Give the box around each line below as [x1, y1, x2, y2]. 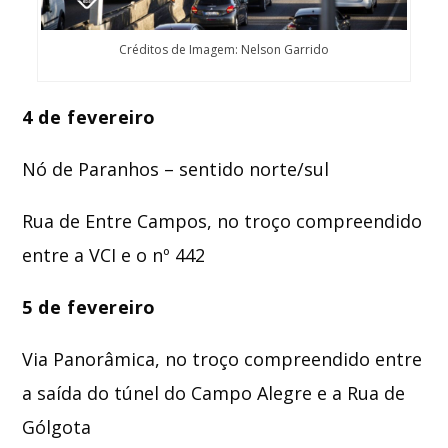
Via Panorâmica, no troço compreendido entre [22, 347, 423, 372]
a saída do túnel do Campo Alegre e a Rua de [22, 381, 406, 406]
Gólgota [22, 415, 92, 440]
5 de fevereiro [22, 295, 156, 320]
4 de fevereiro [22, 105, 156, 130]
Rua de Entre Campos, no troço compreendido [22, 209, 423, 234]
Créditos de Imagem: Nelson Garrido [119, 41, 329, 59]
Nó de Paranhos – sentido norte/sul [22, 157, 330, 182]
